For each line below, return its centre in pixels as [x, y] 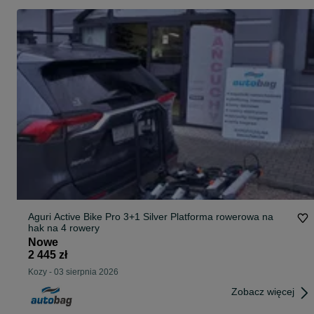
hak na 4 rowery [64, 228]
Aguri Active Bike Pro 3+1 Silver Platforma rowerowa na [151, 217]
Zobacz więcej [263, 292]
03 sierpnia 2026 [86, 272]
